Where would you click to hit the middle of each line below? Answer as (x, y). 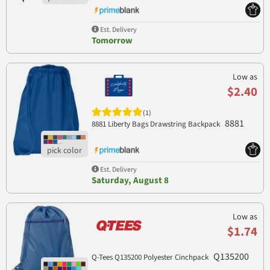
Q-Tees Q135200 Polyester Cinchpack (151, 257)
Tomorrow (112, 40)
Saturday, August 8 (130, 180)
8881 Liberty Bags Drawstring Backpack (156, 124)
